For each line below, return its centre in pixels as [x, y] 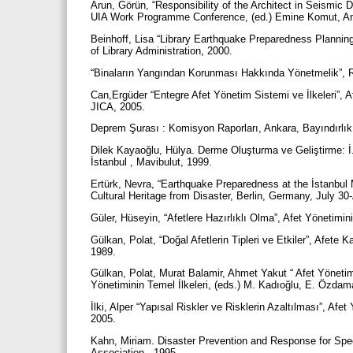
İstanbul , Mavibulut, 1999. [153, 162]
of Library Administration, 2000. [163, 51]
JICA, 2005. [119, 106]
